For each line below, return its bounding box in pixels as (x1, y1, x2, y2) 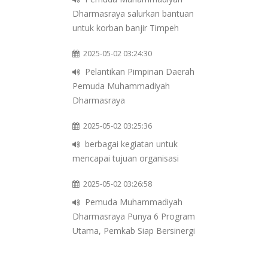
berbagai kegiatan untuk (85, 138, 178, 150)
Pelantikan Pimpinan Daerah (85, 66, 194, 78)
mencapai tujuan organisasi (72, 153, 179, 165)
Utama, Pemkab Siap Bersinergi (72, 225, 195, 237)
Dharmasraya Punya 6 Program (72, 211, 195, 223)
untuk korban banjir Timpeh (72, 22, 179, 34)
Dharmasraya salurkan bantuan (72, 8, 194, 20)
